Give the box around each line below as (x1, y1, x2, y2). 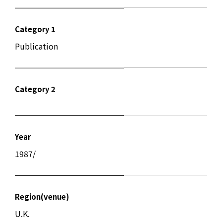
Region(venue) (15, 191, 69, 202)
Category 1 (15, 24, 55, 34)
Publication (15, 40, 58, 52)
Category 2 (15, 84, 55, 94)
